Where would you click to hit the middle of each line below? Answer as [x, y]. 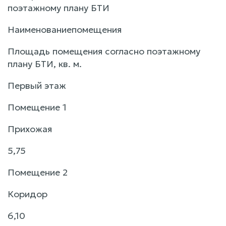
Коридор [27, 194]
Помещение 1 [37, 107]
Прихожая [30, 129]
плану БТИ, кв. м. [45, 64]
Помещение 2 [38, 172]
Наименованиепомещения [65, 29]
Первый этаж [37, 85]
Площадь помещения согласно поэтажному [104, 51]
